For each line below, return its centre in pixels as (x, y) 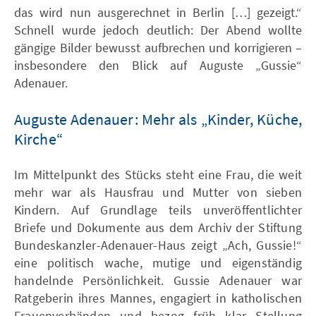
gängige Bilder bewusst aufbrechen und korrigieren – (158, 47)
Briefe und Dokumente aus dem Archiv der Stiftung (158, 227)
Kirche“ (38, 139)
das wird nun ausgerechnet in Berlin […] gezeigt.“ (158, 12)
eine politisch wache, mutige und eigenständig (158, 262)
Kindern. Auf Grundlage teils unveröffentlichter (158, 209)
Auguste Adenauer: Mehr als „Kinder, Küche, (158, 119)
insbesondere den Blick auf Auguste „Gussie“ (158, 65)
